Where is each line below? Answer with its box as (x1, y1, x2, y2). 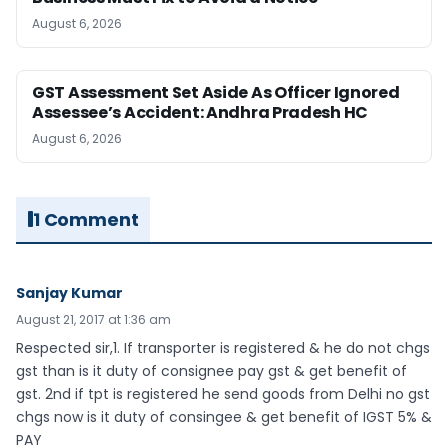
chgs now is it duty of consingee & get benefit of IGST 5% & (16, 406, 432, 427)
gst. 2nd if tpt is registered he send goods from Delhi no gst (16, 383, 430, 404)
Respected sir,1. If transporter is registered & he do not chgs (16, 337, 430, 358)
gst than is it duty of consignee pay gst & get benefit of (16, 360, 407, 381)
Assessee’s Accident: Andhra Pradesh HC (32, 100, 369, 124)
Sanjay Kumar (16, 282, 123, 303)
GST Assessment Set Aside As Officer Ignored (32, 80, 400, 104)
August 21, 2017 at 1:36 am (16, 310, 171, 328)
